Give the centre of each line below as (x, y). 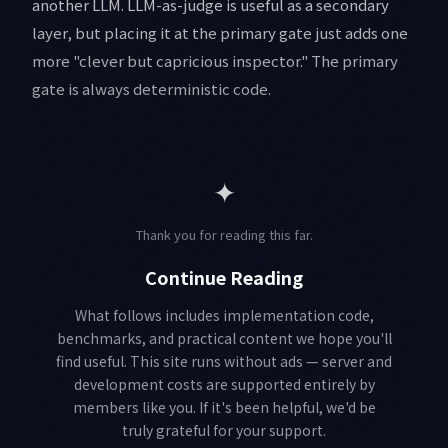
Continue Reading (224, 277)
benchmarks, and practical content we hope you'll (224, 338)
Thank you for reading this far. (224, 235)
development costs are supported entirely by (224, 384)
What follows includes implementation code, (224, 315)
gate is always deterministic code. (151, 89)
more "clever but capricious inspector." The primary (215, 61)
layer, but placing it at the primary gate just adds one (220, 33)
